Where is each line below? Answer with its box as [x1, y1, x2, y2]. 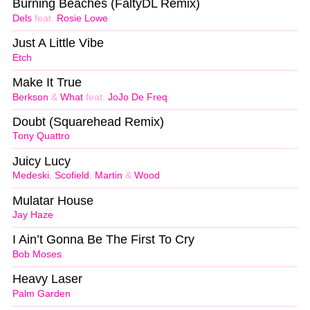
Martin [95, 170, 122, 181]
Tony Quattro [12, 131, 70, 142]
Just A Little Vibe [12, 36, 104, 51]
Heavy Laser [12, 272, 82, 286]
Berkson [12, 91, 48, 102]
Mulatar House [12, 193, 93, 208]
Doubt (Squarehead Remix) [12, 114, 164, 129]
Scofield [55, 170, 89, 181]
